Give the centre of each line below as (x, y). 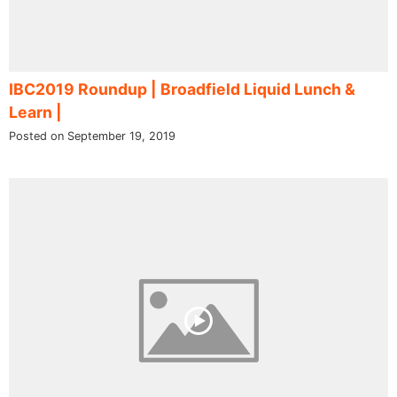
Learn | (35, 113)
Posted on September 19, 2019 (92, 136)
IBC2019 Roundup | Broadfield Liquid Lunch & (182, 90)
